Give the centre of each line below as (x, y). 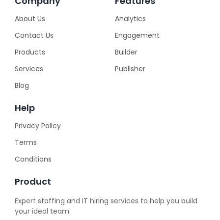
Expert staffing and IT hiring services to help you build (106, 201)
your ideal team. (43, 211)
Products (30, 52)
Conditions (33, 159)
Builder (126, 52)
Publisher (130, 69)
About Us (30, 19)
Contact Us (34, 36)
